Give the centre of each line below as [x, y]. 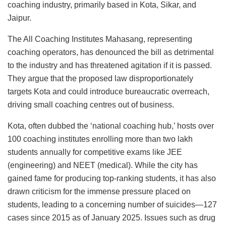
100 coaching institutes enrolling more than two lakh [100, 139]
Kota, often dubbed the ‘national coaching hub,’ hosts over [111, 126]
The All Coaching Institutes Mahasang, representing [100, 39]
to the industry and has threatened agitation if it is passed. [110, 66]
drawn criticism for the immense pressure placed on [99, 192]
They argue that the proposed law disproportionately [100, 79]
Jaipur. [19, 18]
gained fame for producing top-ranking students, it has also [112, 179]
